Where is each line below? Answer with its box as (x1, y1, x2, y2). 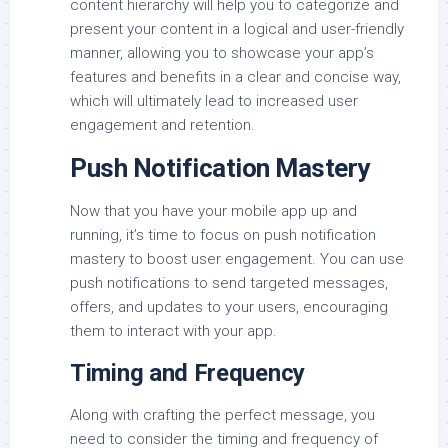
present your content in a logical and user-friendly (70, 19, 404, 38)
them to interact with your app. (70, 321, 277, 340)
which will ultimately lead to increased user (70, 91, 358, 110)
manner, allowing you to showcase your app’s (70, 43, 374, 62)
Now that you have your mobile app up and (70, 201, 357, 220)
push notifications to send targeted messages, (70, 273, 388, 292)
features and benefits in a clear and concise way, (70, 67, 401, 86)
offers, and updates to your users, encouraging (70, 297, 388, 316)
